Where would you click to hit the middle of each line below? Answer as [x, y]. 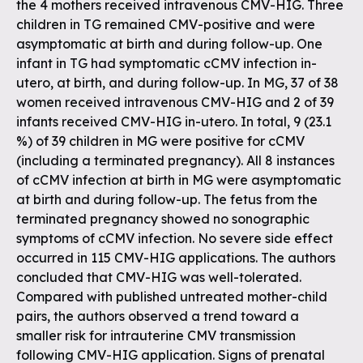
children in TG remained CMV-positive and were [166, 24]
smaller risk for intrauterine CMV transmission [156, 335]
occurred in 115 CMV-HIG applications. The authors [176, 258]
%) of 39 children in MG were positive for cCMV [160, 141]
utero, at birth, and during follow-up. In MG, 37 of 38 [177, 83]
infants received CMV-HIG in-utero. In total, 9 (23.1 [174, 122]
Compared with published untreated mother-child [172, 297]
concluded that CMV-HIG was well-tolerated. [159, 277]
